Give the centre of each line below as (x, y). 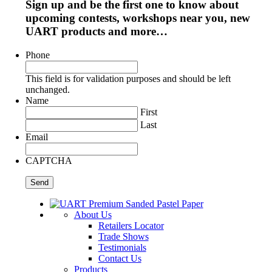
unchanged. (47, 89)
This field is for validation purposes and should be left (128, 78)
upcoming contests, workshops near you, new (138, 18)
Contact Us (120, 258)
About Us (93, 214)
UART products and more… (96, 31)
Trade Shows (123, 236)
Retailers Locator (131, 225)
